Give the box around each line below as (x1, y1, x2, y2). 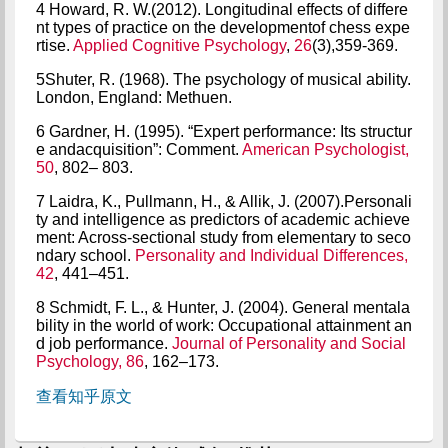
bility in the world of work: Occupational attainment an (35, 316, 412, 334)
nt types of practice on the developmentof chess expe (35, 18, 410, 36)
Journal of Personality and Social (171, 334, 406, 352)
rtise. (35, 36, 73, 54)
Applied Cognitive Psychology (72, 36, 286, 54)
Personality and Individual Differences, (134, 246, 408, 264)
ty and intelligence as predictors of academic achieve (35, 210, 410, 228)
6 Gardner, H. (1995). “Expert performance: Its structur (35, 122, 412, 140)
